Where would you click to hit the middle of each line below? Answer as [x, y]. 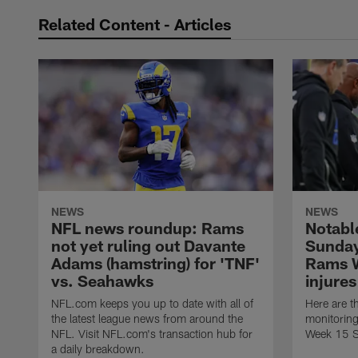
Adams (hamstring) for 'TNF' [155, 263]
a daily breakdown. [98, 349]
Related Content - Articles [135, 24]
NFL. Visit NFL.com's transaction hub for [152, 334]
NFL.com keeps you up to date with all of [152, 304]
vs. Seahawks [102, 281]
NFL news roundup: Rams [147, 228]
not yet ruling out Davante [148, 246]
